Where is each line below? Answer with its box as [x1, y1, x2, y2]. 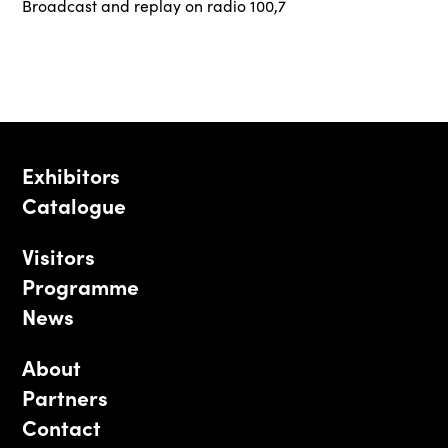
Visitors [22, 241, 95, 271]
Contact [22, 412, 101, 442]
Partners [22, 382, 108, 412]
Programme [22, 271, 139, 301]
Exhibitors [22, 160, 121, 190]
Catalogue [22, 190, 126, 220]
